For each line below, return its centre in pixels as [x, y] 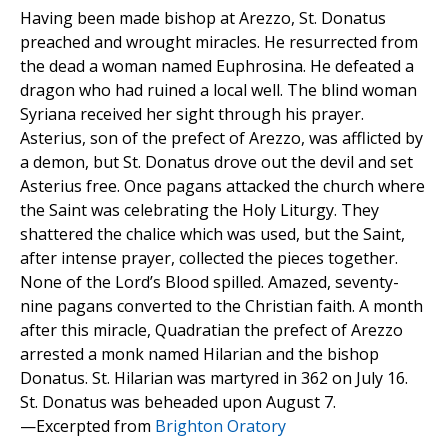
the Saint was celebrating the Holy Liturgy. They [199, 209]
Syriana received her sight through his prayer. [192, 113]
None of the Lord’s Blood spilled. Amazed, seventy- [209, 281]
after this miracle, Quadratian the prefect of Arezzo [211, 329]
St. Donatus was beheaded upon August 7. [178, 401]
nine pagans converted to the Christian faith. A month [221, 305]
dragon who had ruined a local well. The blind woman [218, 89]
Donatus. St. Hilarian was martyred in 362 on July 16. [214, 377]
